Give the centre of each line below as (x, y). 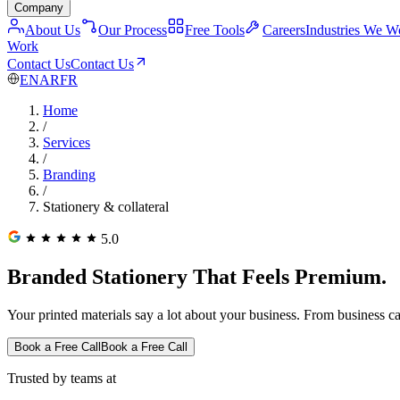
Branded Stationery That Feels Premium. (197, 276)
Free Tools (215, 30)
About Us (53, 30)
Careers (284, 30)
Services (67, 142)
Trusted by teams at (62, 378)
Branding (69, 175)
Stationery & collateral (106, 207)
